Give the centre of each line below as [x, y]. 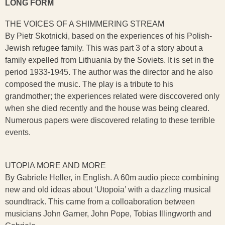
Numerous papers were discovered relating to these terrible [110, 120]
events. [18, 132]
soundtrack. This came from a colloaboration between [100, 202]
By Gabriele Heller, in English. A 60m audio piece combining [112, 178]
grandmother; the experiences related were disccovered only [112, 96]
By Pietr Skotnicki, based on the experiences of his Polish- [108, 36]
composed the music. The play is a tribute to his [89, 84]
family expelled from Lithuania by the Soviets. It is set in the [109, 60]
